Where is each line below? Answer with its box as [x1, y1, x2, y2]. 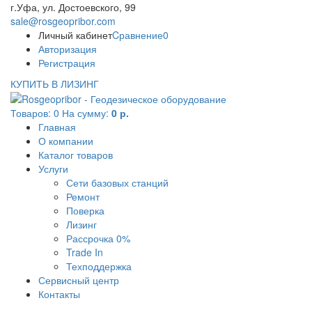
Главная [38, 120, 76, 134]
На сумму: [62, 106, 111, 120]
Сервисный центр [38, 273, 119, 288]
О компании [38, 134, 93, 148]
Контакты [38, 287, 80, 302]
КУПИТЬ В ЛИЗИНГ [10, 77, 99, 91]
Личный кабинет [38, 28, 112, 42]
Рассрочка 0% [66, 231, 130, 246]
